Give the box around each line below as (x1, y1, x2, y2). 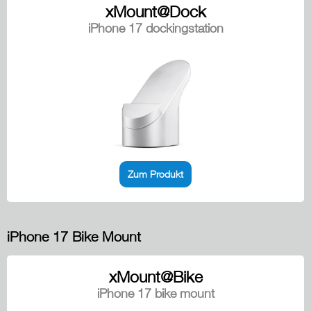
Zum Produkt (128, 167, 183, 180)
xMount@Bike (108, 267, 203, 287)
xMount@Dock (105, 1, 206, 21)
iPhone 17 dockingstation (87, 20, 224, 35)
